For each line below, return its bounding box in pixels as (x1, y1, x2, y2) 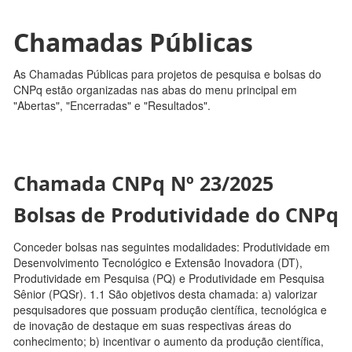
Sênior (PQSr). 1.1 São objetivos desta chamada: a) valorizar (13, 286, 317, 302)
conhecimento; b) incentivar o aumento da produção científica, (13, 333, 324, 350)
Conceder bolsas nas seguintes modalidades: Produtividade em (13, 239, 330, 255)
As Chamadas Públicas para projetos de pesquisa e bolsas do (13, 66, 321, 82)
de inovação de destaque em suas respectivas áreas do (13, 317, 291, 334)
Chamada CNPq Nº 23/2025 (13, 170, 273, 197)
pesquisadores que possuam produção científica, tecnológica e (13, 302, 327, 318)
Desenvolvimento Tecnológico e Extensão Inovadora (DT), (13, 255, 302, 271)
